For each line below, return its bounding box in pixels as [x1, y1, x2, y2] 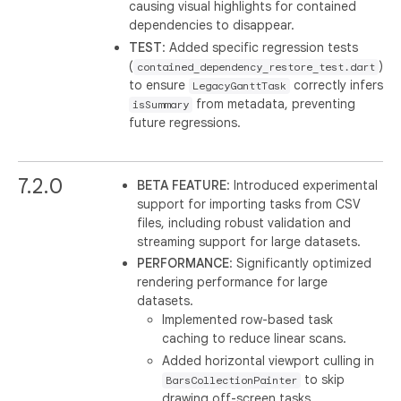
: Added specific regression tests [162, 38, 358, 55]
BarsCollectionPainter [166, 373, 298, 387]
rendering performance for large [137, 274, 328, 290]
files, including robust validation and [137, 214, 352, 231]
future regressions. [129, 114, 241, 131]
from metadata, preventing [192, 95, 355, 112]
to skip [301, 371, 346, 388]
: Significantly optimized [229, 255, 372, 271]
